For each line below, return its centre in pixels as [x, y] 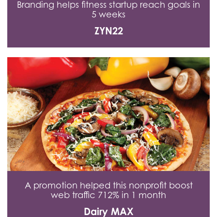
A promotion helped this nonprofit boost [108, 185]
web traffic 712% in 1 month [108, 195]
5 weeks [108, 14]
